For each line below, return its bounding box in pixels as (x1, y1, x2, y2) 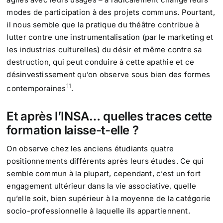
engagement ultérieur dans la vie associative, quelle (6, 181, 197, 191)
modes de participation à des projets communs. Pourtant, (6, 7, 215, 17)
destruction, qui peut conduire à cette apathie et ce (6, 57, 195, 67)
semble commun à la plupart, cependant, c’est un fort (6, 169, 201, 179)
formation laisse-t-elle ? (6, 123, 139, 138)
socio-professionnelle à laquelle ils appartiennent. (6, 206, 190, 216)
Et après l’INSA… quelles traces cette (6, 109, 213, 124)
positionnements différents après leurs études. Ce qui (6, 156, 204, 166)
